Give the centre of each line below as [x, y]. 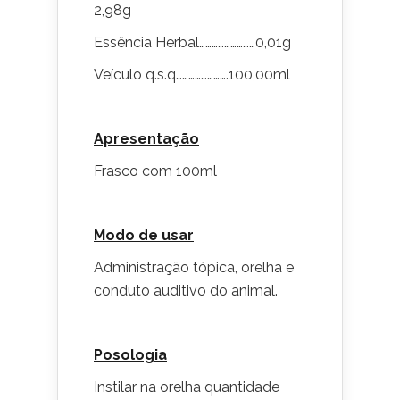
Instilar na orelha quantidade [187, 387]
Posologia [130, 355]
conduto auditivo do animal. [186, 291]
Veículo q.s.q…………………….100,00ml [192, 75]
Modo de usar [144, 235]
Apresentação [146, 139]
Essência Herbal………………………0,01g [192, 42]
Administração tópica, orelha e [194, 267]
